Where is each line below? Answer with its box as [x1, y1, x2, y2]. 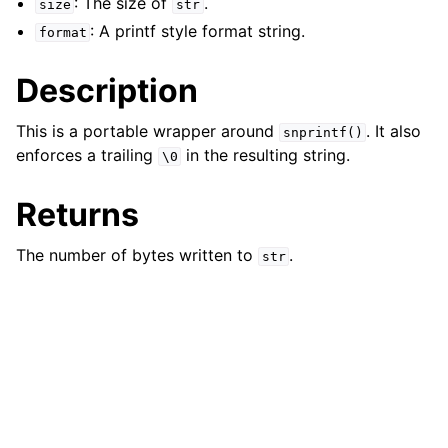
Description [16, 71, 198, 110]
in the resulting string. [181, 145, 351, 165]
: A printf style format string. [90, 21, 306, 41]
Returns [16, 195, 139, 234]
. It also [366, 121, 422, 141]
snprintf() [282, 125, 363, 140]
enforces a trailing [16, 145, 158, 165]
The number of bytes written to [16, 245, 258, 265]
